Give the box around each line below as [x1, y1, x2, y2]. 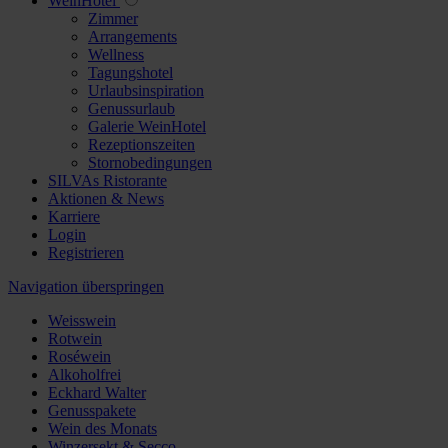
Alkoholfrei [48, 366, 121, 383]
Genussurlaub [88, 100, 175, 117]
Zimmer [88, 10, 138, 27]
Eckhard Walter [48, 384, 146, 401]
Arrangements [88, 28, 177, 45]
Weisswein [48, 312, 116, 329]
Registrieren [48, 244, 124, 261]
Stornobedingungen [88, 154, 212, 171]
